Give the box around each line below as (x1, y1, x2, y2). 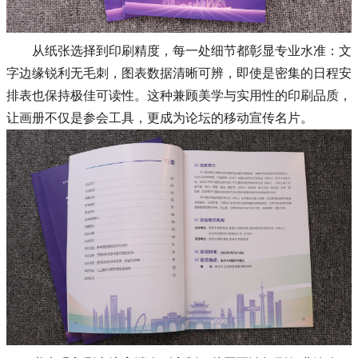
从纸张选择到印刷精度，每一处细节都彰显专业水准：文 (32, 43, 352, 58)
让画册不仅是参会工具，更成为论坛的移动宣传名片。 (6, 110, 313, 125)
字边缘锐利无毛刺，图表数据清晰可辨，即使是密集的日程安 (6, 66, 352, 80)
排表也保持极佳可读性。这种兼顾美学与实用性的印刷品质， (6, 88, 352, 102)
